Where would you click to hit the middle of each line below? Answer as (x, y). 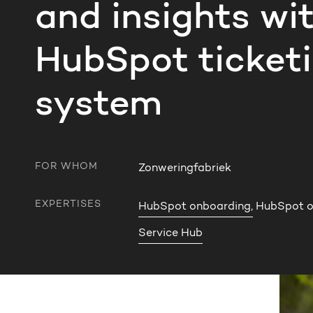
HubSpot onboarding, (196, 207)
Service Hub (171, 233)
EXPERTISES (68, 205)
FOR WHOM (67, 167)
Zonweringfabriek (185, 168)
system (99, 105)
